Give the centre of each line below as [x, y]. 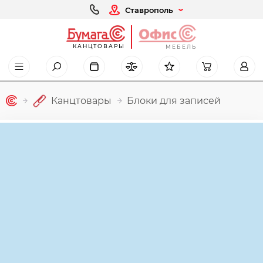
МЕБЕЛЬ [181, 46]
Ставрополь [149, 10]
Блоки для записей [174, 101]
